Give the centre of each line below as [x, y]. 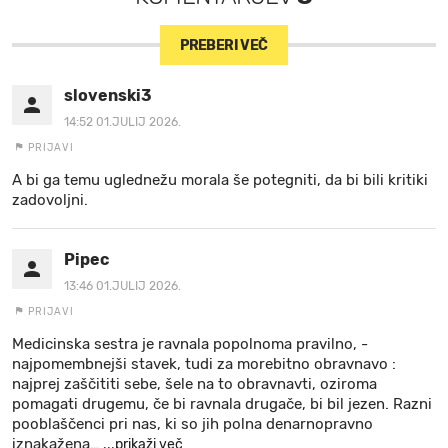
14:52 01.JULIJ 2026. [122, 121]
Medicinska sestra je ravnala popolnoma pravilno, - [190, 343]
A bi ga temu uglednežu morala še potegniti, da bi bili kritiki [220, 179]
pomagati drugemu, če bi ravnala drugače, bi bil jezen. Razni [222, 403]
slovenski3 [108, 95]
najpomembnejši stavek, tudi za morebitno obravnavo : [204, 363]
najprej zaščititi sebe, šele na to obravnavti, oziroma [194, 383]
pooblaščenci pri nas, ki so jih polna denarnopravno [192, 423]
